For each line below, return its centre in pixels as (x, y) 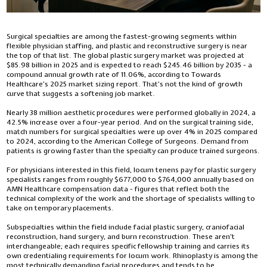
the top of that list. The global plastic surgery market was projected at (126, 55)
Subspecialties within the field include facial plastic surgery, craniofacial (126, 227)
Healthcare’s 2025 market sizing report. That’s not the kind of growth (125, 84)
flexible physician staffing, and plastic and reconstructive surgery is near (127, 46)
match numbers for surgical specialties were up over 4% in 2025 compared (132, 131)
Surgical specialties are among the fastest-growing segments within (122, 36)
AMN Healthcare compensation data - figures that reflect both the (118, 189)
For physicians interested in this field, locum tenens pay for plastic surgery (131, 170)
